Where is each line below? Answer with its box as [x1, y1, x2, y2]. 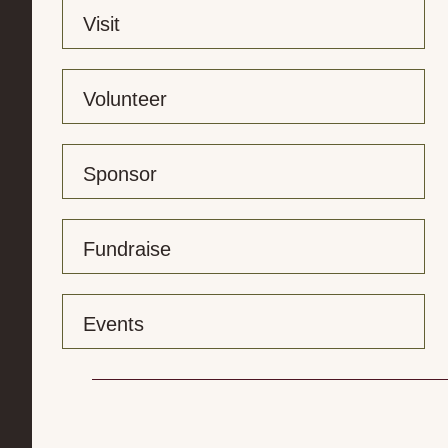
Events [83, 313, 144, 335]
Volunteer [83, 88, 167, 110]
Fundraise [83, 238, 171, 260]
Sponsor [83, 163, 157, 185]
